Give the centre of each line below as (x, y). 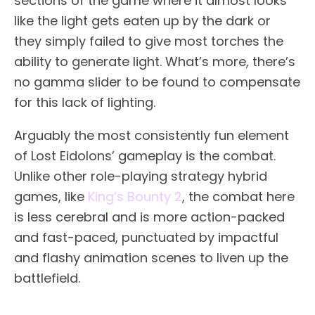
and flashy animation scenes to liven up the (151, 258)
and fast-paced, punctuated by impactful (146, 238)
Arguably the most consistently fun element (152, 136)
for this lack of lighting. (85, 103)
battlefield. (47, 278)
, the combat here (238, 197)
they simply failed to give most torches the (149, 41)
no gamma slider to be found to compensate (157, 82)
